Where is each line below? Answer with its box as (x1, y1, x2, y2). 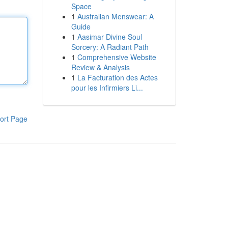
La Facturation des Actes (77, 72, 158, 82)
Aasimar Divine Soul (77, 32, 142, 42)
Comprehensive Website (77, 52, 156, 62)
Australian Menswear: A (77, 11, 154, 21)
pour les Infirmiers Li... (71, 82, 143, 93)
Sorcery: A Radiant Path (71, 42, 149, 52)
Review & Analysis (71, 62, 130, 72)
